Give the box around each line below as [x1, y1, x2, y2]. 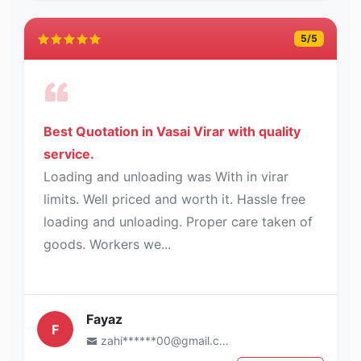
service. [44, 146, 94, 163]
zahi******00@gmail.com [101, 334, 219, 348]
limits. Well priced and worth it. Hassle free [44, 191, 305, 208]
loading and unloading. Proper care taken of [44, 214, 313, 230]
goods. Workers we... [44, 236, 171, 253]
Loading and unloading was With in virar [44, 168, 288, 185]
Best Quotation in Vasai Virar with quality [44, 123, 301, 140]
